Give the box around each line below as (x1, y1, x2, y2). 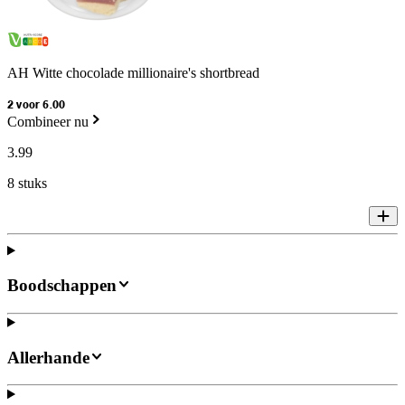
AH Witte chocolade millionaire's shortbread (7, 65, 259, 81)
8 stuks (7, 175, 47, 192)
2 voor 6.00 (7, 100, 66, 111)
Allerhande (7, 347, 89, 367)
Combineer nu (7, 114, 89, 130)
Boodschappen (7, 276, 117, 296)
